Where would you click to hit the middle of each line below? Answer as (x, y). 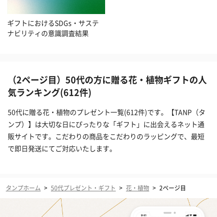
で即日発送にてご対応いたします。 (62, 148)
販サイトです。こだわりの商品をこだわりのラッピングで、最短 (106, 136)
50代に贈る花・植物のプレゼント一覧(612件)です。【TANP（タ (107, 112)
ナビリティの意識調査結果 (48, 33)
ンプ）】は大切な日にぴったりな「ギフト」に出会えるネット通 (106, 124)
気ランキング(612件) (50, 92)
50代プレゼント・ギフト (83, 187)
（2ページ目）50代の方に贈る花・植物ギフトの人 (107, 79)
